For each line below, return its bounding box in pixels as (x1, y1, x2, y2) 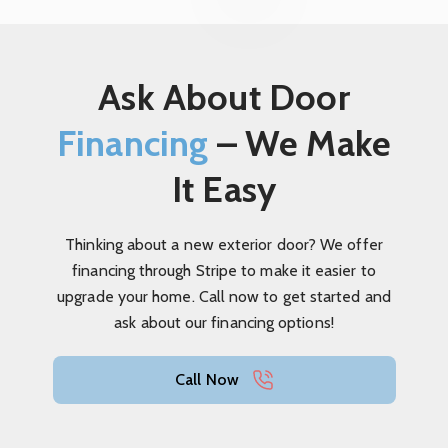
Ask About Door (98, 74, 350, 119)
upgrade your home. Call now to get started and (57, 286, 391, 306)
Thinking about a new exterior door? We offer (65, 234, 383, 254)
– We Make (208, 120, 392, 165)
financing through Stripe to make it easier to (72, 260, 376, 280)
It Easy (171, 166, 277, 211)
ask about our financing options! (114, 312, 334, 332)
